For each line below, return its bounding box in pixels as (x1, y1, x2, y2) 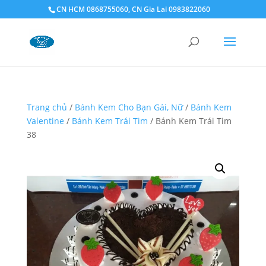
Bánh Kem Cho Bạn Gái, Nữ (74, 102, 183, 113)
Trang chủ (26, 102, 67, 113)
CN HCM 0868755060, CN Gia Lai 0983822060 (56, 4, 210, 14)
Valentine (26, 115, 64, 126)
